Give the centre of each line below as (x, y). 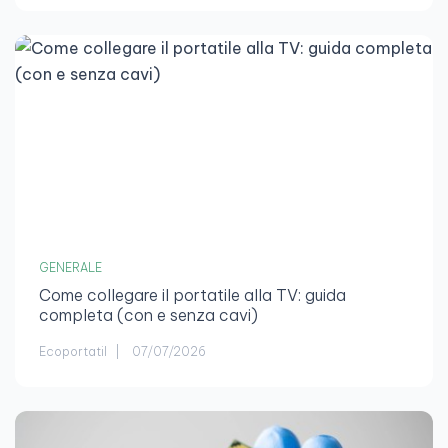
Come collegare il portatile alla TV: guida (192, 295)
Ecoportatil (73, 352)
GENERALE (70, 268)
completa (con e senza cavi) (148, 315)
